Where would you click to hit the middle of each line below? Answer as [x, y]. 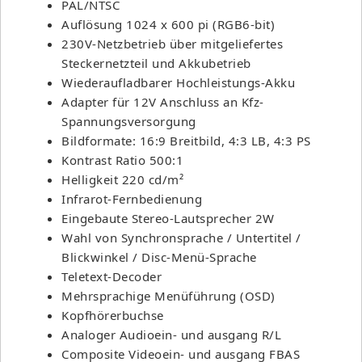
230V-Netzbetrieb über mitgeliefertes [172, 43]
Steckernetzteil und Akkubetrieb [156, 63]
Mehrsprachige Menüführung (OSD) [168, 295]
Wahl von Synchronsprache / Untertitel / [181, 237]
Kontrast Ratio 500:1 [122, 160]
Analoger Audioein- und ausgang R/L [171, 334]
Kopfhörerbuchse [113, 315]
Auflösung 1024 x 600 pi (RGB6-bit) [168, 24]
